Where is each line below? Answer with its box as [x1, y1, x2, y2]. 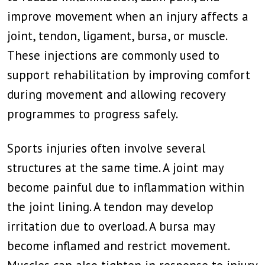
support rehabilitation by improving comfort [7, 67, 250, 83]
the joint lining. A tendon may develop [7, 199, 214, 215]
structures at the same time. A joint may [7, 160, 224, 176]
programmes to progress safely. [7, 106, 178, 122]
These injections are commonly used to [7, 47, 219, 63]
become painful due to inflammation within [7, 179, 244, 195]
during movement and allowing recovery [7, 86, 225, 102]
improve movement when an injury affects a [7, 8, 248, 24]
